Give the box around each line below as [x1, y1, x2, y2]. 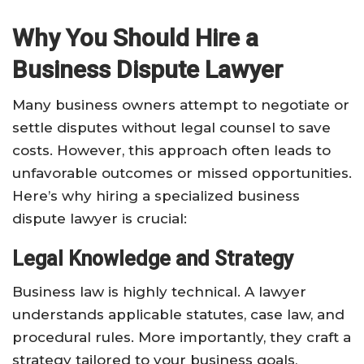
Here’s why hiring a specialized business [12, 188, 300, 205]
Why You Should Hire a [12, 24, 258, 53]
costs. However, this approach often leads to [12, 142, 331, 159]
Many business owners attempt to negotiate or [12, 97, 349, 114]
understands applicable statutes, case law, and [12, 306, 344, 323]
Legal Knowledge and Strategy [12, 247, 293, 271]
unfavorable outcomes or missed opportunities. [12, 165, 352, 182]
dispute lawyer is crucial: [12, 210, 187, 227]
